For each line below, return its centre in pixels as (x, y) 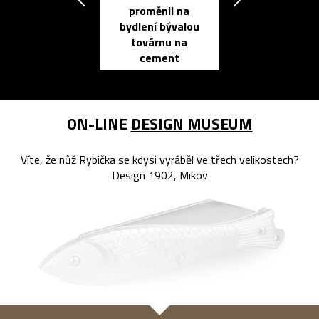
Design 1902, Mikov (159, 176)
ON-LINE (99, 124)
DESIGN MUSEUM (192, 124)
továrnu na (159, 42)
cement (159, 58)
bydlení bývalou (159, 26)
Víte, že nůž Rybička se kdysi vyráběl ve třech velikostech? (159, 160)
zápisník (296, 44)
